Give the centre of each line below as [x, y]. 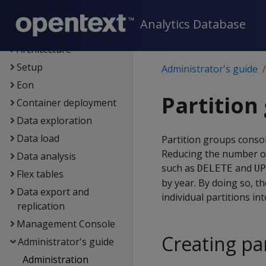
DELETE [215, 168]
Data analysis [46, 156]
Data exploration [54, 121]
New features [47, 14]
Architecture [44, 49]
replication [41, 206]
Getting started [50, 31]
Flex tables [40, 174]
